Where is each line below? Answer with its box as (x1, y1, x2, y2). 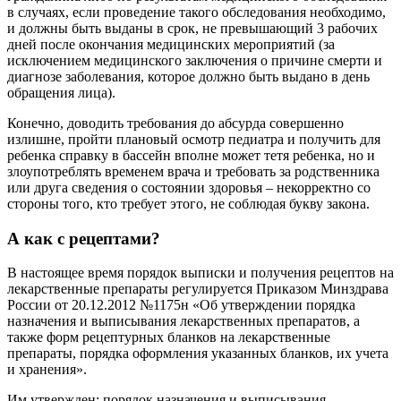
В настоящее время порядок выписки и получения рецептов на (7, 265, 394, 281)
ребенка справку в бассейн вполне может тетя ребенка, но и (7, 147, 375, 163)
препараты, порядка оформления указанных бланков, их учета (7, 346, 388, 362)
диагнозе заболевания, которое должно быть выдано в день (7, 68, 370, 84)
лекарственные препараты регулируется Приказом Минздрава (7, 281, 388, 297)
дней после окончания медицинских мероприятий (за (7, 36, 335, 52)
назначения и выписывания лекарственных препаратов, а (7, 313, 360, 329)
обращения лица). (7, 84, 115, 100)
